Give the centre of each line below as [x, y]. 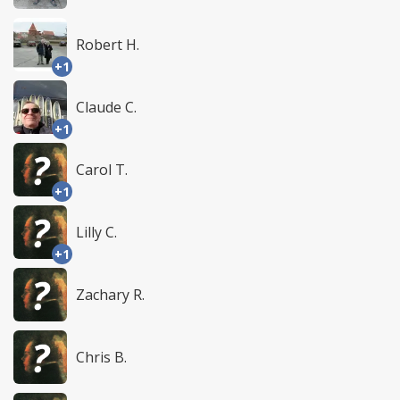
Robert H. [108, 44]
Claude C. [106, 107]
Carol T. [102, 169]
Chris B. [101, 357]
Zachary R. [110, 294]
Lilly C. [96, 232]
